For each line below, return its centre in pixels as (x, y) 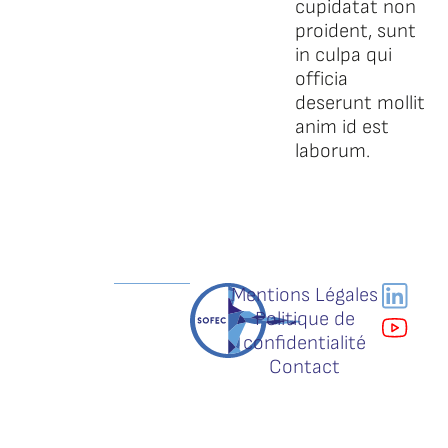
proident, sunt (355, 31)
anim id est (341, 127)
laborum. (332, 151)
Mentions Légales (305, 295)
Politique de (304, 319)
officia (321, 79)
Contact (305, 367)
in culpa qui (343, 55)
